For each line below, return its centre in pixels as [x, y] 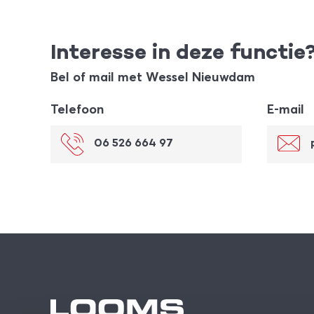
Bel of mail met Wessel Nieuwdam [153, 76]
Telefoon [77, 109]
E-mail [286, 109]
